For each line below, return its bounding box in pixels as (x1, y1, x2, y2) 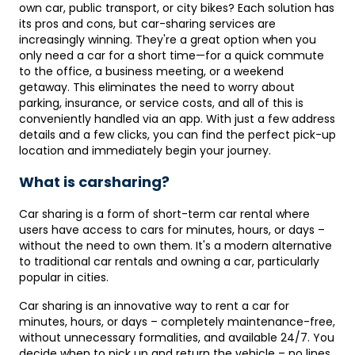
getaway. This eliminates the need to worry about (19, 79, 295, 95)
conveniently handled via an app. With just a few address (19, 111, 335, 127)
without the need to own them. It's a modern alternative (19, 238, 332, 254)
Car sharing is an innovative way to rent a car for (19, 298, 289, 314)
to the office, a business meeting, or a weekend (19, 63, 284, 79)
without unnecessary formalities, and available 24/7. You (19, 330, 334, 345)
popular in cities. (19, 269, 109, 285)
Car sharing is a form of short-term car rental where (19, 206, 310, 222)
